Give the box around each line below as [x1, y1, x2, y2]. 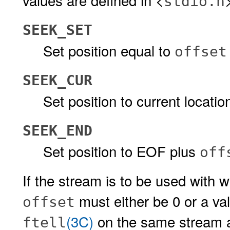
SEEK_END [23, 122, 92, 139]
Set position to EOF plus [43, 141, 200, 161]
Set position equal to [43, 40, 175, 61]
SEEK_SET [23, 22, 92, 39]
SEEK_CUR [23, 72, 92, 89]
